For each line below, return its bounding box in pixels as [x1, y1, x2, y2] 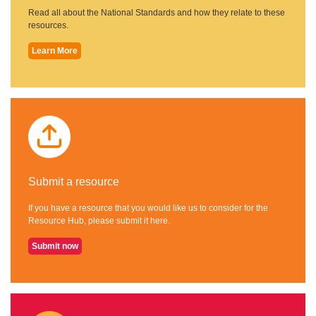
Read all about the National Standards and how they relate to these [28, 7, 285, 18]
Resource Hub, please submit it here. [28, 216, 170, 226]
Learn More [32, 45, 78, 56]
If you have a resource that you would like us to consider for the [28, 203, 268, 214]
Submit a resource [28, 175, 119, 188]
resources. [28, 20, 68, 30]
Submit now [32, 241, 78, 252]
